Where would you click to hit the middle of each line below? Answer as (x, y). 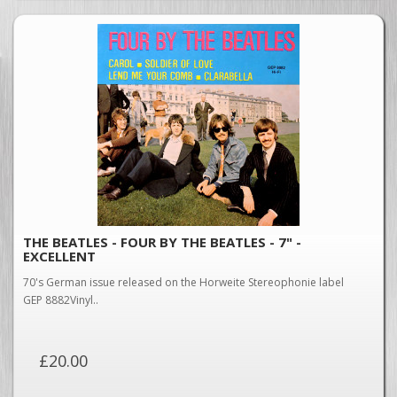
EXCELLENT (59, 256)
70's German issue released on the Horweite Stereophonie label (183, 282)
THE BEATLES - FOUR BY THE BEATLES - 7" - (162, 242)
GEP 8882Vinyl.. (61, 300)
